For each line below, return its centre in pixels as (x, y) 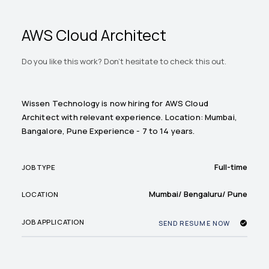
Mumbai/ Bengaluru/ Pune (198, 194)
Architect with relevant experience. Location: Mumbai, (129, 117)
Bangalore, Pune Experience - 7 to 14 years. (108, 131)
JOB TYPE (38, 167)
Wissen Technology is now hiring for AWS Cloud (115, 103)
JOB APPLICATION (53, 222)
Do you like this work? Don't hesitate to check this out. (124, 61)
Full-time (231, 167)
